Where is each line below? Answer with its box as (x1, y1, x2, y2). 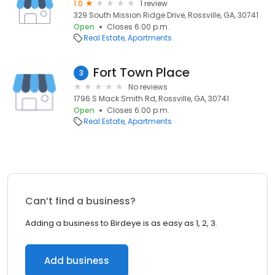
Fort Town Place (93, 64, 190, 81)
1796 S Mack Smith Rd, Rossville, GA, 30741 (74, 93, 229, 104)
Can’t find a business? (25, 194, 136, 208)
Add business (44, 254, 109, 267)
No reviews (128, 82, 168, 92)
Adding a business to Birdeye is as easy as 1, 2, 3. (25, 217, 217, 229)
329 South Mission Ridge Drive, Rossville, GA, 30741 (74, 10, 258, 20)
